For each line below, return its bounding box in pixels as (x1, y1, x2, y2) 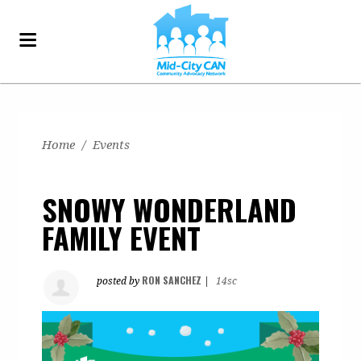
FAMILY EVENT (42, 216, 201, 259)
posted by (97, 276, 143, 287)
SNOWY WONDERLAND (42, 188, 297, 230)
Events (93, 138, 131, 152)
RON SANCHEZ (142, 273, 202, 287)
